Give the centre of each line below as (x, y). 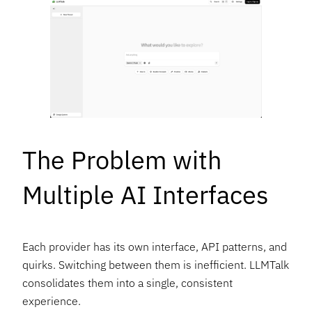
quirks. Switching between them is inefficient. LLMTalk (156, 265)
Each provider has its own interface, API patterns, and (155, 247)
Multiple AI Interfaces (146, 195)
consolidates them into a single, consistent (127, 283)
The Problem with (122, 160)
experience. (52, 301)
